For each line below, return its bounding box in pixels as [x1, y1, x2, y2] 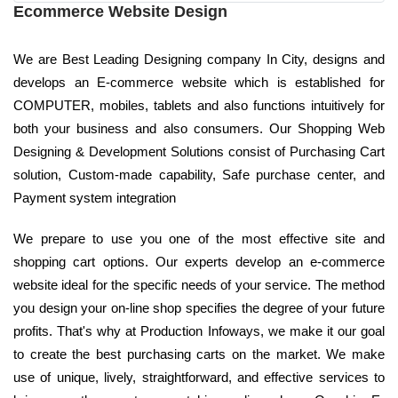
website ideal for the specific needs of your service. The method [13, 277, 385, 293]
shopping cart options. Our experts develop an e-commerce [13, 254, 385, 270]
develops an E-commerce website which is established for [13, 75, 385, 91]
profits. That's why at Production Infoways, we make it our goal [13, 323, 385, 339]
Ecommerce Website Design [13, 3, 227, 21]
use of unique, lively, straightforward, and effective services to [13, 370, 385, 386]
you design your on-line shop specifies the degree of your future [13, 300, 385, 316]
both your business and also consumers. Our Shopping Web [13, 121, 385, 137]
